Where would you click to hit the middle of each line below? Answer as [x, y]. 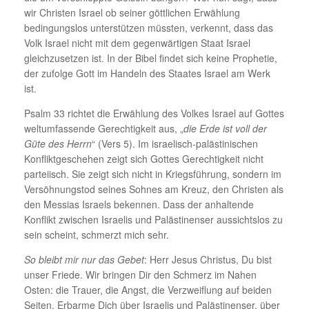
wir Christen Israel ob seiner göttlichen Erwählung [132, 12]
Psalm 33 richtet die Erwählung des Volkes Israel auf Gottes [154, 113]
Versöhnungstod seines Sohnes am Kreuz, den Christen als [154, 189]
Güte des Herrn [58, 143]
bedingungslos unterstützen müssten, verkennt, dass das [149, 27]
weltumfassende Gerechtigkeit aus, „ [104, 128]
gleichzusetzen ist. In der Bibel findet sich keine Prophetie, [151, 58]
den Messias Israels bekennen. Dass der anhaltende [139, 204]
